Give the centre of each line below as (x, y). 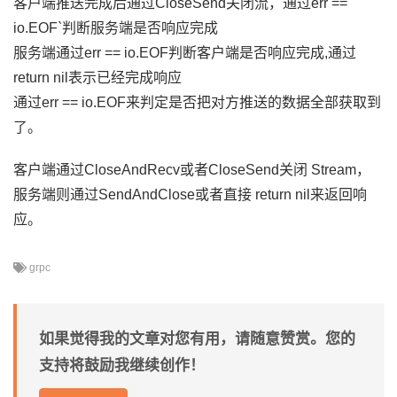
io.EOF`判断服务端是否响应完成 (116, 28)
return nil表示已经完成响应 (97, 78)
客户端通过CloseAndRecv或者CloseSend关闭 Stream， (192, 170)
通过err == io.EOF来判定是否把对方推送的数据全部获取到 (197, 102)
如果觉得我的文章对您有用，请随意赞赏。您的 (197, 339)
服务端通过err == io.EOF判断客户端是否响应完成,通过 (185, 53)
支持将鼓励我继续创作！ (122, 366)
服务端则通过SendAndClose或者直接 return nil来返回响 (190, 195)
